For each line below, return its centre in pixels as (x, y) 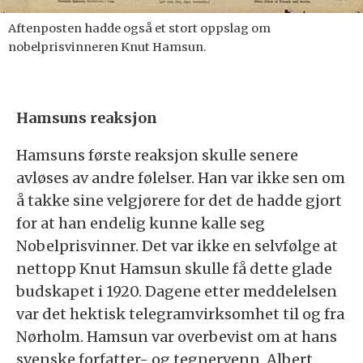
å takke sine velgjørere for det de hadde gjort (179, 200)
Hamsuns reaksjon (87, 117)
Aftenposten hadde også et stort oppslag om (139, 28)
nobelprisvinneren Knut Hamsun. (107, 47)
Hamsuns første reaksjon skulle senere (157, 155)
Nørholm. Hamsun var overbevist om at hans (177, 336)
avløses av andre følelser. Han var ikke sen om (181, 177)
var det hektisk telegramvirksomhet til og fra (180, 314)
